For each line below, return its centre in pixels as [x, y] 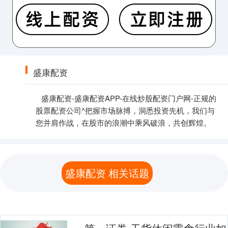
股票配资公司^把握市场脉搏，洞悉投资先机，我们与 [125, 110]
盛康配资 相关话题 [107, 173]
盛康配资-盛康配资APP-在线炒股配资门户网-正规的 [129, 98]
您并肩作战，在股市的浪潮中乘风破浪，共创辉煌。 [123, 123]
